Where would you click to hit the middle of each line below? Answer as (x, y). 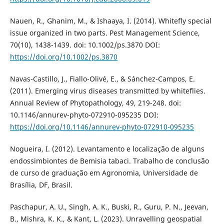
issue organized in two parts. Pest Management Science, (105, 33)
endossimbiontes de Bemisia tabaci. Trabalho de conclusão (109, 161)
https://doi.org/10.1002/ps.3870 (63, 57)
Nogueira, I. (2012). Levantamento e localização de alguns (107, 149)
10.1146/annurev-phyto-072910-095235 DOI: (84, 115)
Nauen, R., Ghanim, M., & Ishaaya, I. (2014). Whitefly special (110, 21)
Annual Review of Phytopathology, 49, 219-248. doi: (95, 103)
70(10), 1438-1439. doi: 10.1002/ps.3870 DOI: (85, 45)
